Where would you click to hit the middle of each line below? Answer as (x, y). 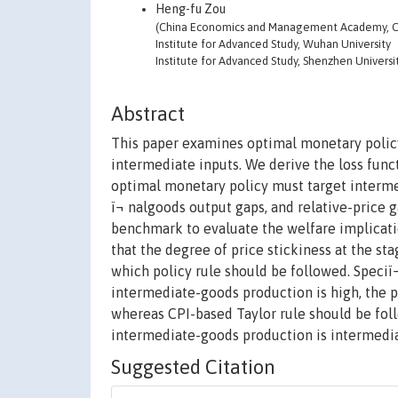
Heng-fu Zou (191, 9)
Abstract (148, 114)
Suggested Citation (193, 367)
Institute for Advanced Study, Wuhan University (273, 44)
